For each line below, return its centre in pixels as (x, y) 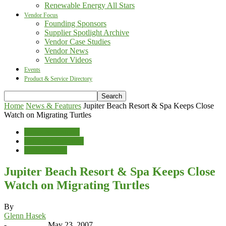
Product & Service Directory (58, 79)
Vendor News (66, 51)
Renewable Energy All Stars (90, 5)
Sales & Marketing (54, 141)
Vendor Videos (68, 60)
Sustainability (46, 150)
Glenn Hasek (25, 215)
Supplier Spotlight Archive (87, 33)
